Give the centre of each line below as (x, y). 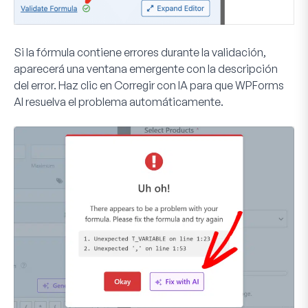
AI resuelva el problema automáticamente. (119, 101)
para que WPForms (236, 85)
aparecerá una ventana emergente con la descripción (146, 68)
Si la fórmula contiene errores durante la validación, (140, 52)
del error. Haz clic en (64, 85)
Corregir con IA (151, 85)
